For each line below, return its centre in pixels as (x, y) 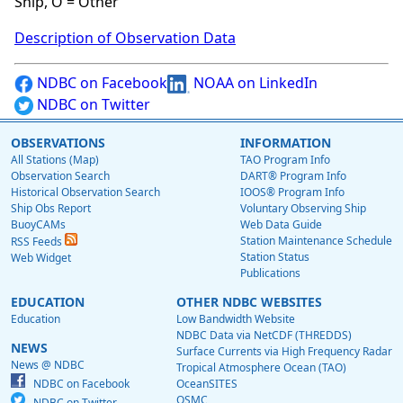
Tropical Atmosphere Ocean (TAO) (261, 368)
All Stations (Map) (55, 160)
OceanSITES (207, 384)
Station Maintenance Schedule (316, 241)
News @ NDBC (48, 365)
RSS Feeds (38, 242)
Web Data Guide (281, 225)
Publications (270, 273)
